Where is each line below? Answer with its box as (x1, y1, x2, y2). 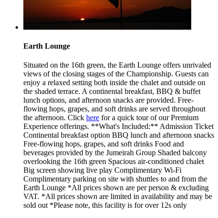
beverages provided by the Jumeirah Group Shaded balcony (23, 148, 207, 157)
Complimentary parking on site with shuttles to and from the (23, 175, 207, 183)
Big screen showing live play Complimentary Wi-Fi (23, 166, 182, 175)
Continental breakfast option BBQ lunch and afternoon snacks (23, 131, 214, 140)
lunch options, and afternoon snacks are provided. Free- (23, 96, 194, 105)
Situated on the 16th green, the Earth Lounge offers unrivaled (23, 61, 211, 70)
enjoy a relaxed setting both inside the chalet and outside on (23, 78, 205, 87)
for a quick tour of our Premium (99, 113, 199, 122)
